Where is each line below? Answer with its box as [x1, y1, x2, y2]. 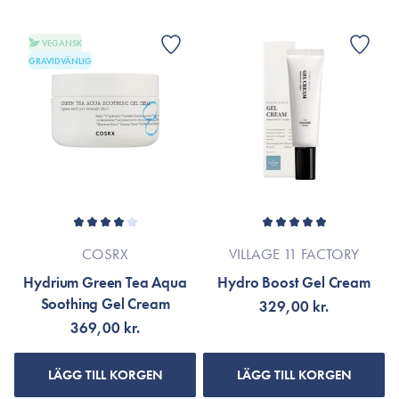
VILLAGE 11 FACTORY [229, 244, 359, 264]
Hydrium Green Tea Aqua [23, 273, 187, 292]
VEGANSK [42, 37, 82, 49]
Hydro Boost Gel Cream [217, 273, 370, 292]
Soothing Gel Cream [40, 294, 170, 313]
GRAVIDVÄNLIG [28, 54, 92, 67]
